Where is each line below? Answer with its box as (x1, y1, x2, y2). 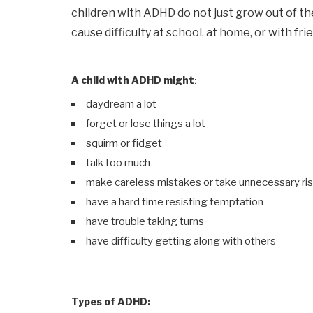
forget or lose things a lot (86, 117, 205, 131)
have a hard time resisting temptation (86, 196, 263, 209)
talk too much (86, 156, 150, 170)
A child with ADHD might (71, 74, 194, 86)
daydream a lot (86, 98, 156, 111)
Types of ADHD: (71, 296, 150, 308)
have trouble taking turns (86, 215, 204, 228)
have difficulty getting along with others (86, 235, 276, 248)
